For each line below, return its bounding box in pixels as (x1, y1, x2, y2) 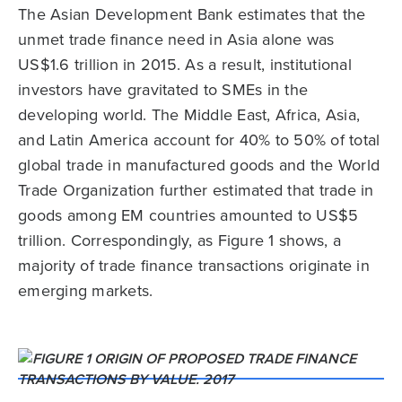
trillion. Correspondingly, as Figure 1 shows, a (18, 229, 341, 252)
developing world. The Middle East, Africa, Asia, (18, 103, 360, 127)
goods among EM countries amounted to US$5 (18, 204, 359, 227)
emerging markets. (18, 279, 153, 302)
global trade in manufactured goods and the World (18, 153, 380, 177)
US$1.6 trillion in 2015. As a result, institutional (18, 53, 352, 76)
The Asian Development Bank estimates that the (18, 3, 366, 26)
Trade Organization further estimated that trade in (18, 179, 374, 202)
